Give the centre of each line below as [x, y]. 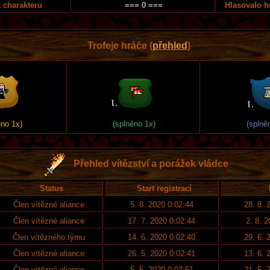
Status [51, 188]
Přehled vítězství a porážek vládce [151, 163]
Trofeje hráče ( [120, 46]
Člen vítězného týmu [49, 237]
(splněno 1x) [134, 124]
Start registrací [165, 188]
